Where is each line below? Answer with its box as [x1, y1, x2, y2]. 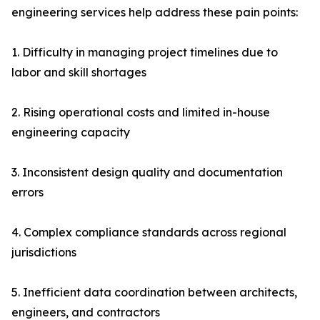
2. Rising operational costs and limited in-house [11, 105, 270, 120]
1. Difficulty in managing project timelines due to [11, 45, 278, 60]
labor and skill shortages [11, 65, 146, 80]
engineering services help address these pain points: [11, 5, 298, 20]
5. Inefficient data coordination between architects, [11, 285, 297, 300]
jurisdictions [11, 245, 76, 260]
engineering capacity [11, 125, 130, 140]
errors [11, 185, 44, 200]
